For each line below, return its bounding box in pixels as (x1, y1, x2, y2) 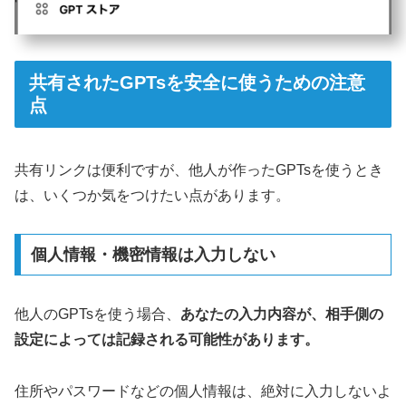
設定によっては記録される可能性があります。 (14, 332, 319, 348)
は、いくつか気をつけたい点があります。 (14, 187, 290, 203)
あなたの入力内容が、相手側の (180, 306, 383, 323)
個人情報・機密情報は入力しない (30, 246, 275, 265)
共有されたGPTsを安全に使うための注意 (29, 72, 365, 93)
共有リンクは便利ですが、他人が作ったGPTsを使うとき (14, 161, 383, 178)
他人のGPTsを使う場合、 (14, 306, 180, 323)
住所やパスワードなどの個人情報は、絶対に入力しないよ (14, 382, 391, 399)
